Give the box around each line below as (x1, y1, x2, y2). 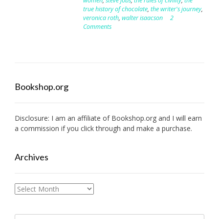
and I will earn (156, 113, 202, 123)
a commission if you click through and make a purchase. (15, 123, 192, 133)
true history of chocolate (83, 4, 148, 13)
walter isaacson (121, 13, 163, 22)
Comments (83, 22, 111, 31)
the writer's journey (150, 4, 201, 13)
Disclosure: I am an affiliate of (15, 113, 111, 123)
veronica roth (83, 13, 119, 22)
